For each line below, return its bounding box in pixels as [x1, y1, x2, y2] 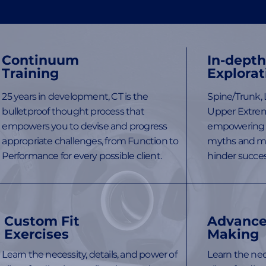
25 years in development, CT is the [2, 91, 148, 103]
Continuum [2, 52, 80, 69]
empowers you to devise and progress [2, 121, 167, 132]
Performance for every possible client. [2, 150, 162, 162]
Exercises [4, 226, 69, 243]
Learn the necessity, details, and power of [2, 249, 177, 261]
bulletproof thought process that [2, 106, 144, 118]
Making [207, 226, 259, 243]
